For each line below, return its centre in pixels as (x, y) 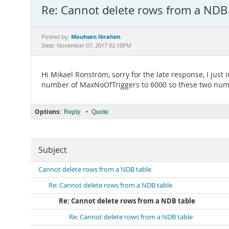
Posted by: (56, 37)
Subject (53, 150)
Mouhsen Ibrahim (96, 37)
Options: (48, 112)
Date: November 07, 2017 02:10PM (86, 45)
